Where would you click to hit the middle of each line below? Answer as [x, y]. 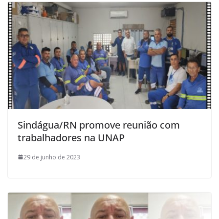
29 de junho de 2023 [52, 157]
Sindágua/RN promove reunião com [99, 125]
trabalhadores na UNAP [71, 137]
